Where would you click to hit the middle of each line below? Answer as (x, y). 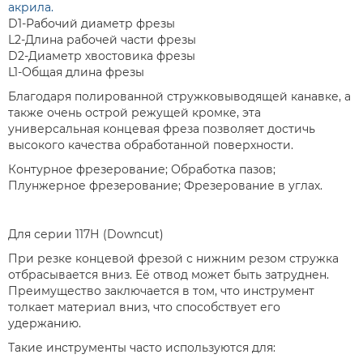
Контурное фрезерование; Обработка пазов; (142, 170)
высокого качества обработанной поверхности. (152, 145)
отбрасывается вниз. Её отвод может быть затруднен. (169, 275)
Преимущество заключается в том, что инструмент (161, 291)
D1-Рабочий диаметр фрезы (92, 24)
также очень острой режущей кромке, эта (135, 113)
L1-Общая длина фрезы (78, 73)
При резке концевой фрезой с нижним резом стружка (173, 259)
